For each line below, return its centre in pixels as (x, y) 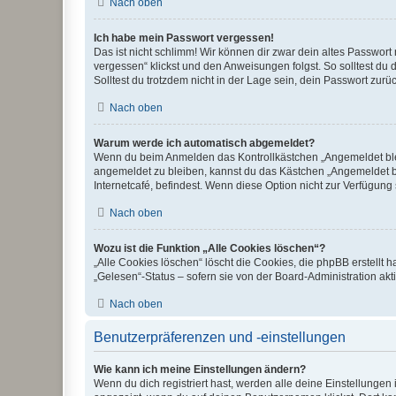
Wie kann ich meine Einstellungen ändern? (200, 369)
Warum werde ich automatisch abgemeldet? (204, 143)
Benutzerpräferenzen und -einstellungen (220, 337)
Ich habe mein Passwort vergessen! (184, 38)
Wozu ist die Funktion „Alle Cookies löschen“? (209, 248)
